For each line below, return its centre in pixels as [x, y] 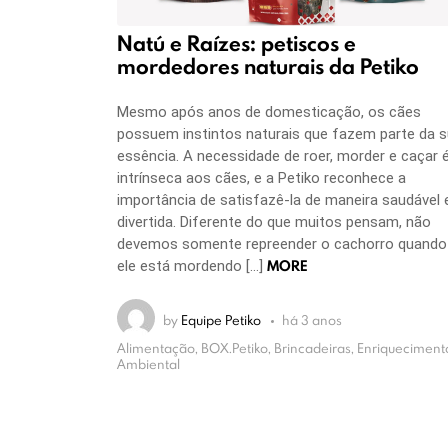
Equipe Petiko [220, 319]
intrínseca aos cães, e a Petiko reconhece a [261, 177]
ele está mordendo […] [192, 265]
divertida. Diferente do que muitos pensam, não [274, 221]
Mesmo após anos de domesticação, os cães [269, 111]
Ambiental [148, 364]
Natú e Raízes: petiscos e [236, 44]
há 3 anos [311, 319]
